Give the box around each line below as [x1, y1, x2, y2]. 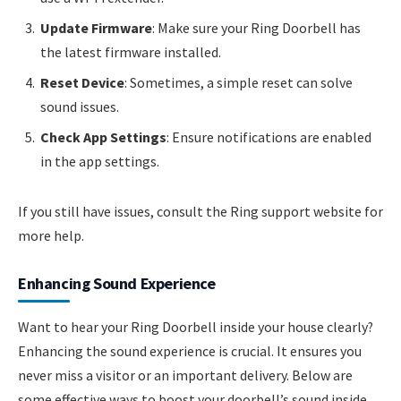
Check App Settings [40, 128, 166, 147]
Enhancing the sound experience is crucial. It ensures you [18, 341, 362, 360]
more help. [18, 226, 84, 244]
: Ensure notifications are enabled [166, 128, 371, 147]
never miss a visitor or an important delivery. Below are [18, 365, 353, 384]
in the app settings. [40, 152, 159, 171]
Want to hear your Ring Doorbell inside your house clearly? [18, 317, 373, 336]
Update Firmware [40, 19, 152, 38]
